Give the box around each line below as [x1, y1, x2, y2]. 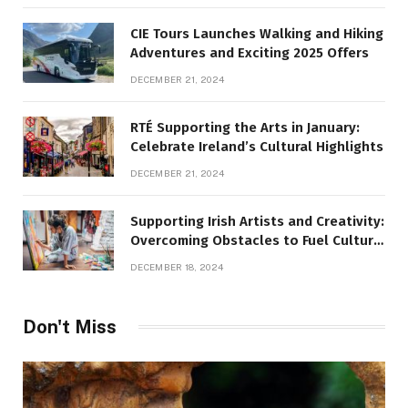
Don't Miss [23, 315, 117, 338]
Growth [130, 250, 178, 268]
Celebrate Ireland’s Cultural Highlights [130, 138, 383, 155]
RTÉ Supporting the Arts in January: [130, 118, 360, 136]
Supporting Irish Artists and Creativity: [130, 212, 384, 229]
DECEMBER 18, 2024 [130, 260, 224, 272]
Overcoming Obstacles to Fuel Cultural [130, 231, 385, 249]
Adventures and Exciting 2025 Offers [130, 44, 369, 61]
